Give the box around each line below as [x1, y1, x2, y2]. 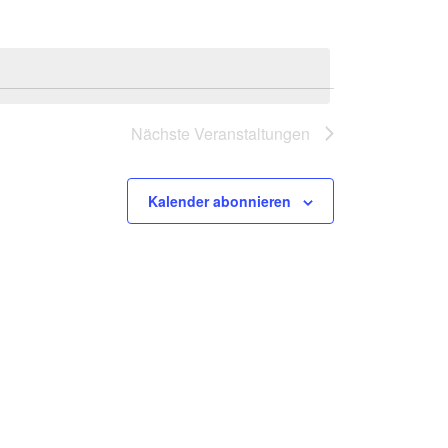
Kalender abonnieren [148, 191, 291, 211]
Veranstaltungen [194, 122, 310, 145]
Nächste [131, 122, 194, 145]
